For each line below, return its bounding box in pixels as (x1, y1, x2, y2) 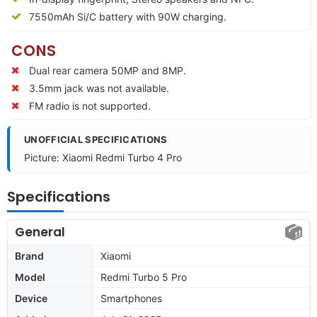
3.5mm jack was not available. (29, 81, 169, 94)
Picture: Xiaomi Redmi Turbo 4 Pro (24, 151, 182, 163)
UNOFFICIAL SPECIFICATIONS (24, 133, 168, 145)
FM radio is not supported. (29, 99, 151, 112)
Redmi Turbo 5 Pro (100, 270, 187, 283)
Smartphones (100, 292, 162, 304)
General (15, 223, 65, 241)
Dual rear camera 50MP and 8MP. (29, 64, 186, 76)
